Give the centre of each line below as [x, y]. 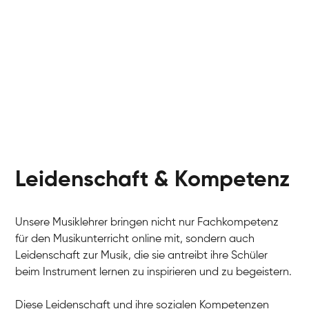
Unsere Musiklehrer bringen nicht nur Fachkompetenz [147, 223]
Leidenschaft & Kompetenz [153, 180]
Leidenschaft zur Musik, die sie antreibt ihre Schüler [142, 256]
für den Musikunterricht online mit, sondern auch [135, 240]
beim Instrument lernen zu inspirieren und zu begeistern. [154, 273]
